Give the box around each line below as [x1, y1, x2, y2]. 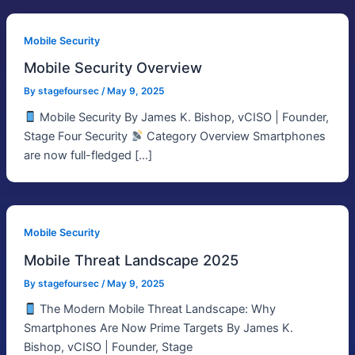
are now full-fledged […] [23, 148, 152, 163]
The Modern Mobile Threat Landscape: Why [36, 302, 277, 317]
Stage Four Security [23, 129, 131, 144]
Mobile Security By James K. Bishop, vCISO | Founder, [36, 110, 330, 125]
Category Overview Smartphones [143, 129, 326, 144]
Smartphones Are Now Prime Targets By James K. [23, 321, 293, 336]
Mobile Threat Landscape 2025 [23, 250, 239, 269]
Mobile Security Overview [23, 59, 202, 77]
